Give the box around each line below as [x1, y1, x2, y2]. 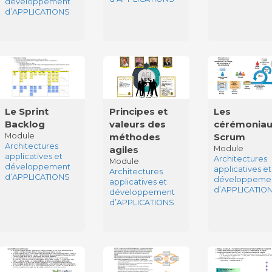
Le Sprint [4, 106, 49, 118]
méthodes [109, 131, 161, 143]
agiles [109, 144, 139, 156]
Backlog [4, 118, 45, 131]
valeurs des [109, 118, 166, 131]
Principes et [109, 106, 168, 118]
